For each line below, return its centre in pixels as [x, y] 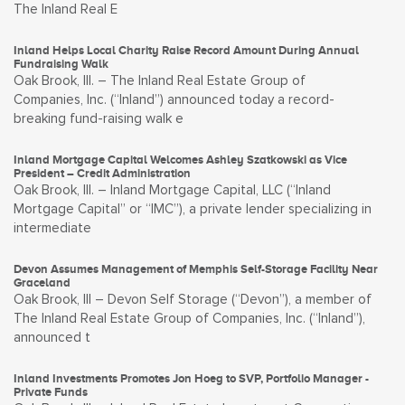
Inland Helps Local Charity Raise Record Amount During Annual [186, 50]
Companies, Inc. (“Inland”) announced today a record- [174, 100]
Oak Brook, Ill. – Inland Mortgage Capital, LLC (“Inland [172, 190]
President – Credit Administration [102, 173]
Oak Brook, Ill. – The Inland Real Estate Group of [160, 81]
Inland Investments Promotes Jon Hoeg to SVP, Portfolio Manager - [191, 378]
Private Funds [51, 392]
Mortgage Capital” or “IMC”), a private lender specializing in [193, 209]
